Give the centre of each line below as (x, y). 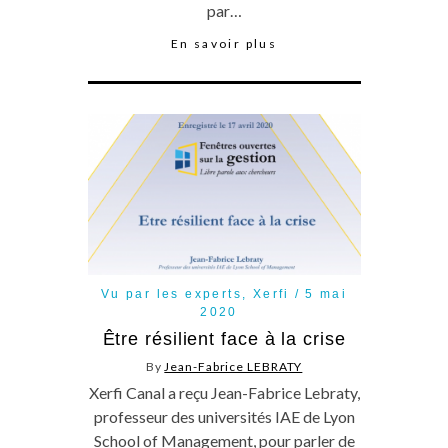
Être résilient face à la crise (224, 339)
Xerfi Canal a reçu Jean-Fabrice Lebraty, (224, 393)
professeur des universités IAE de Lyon (224, 417)
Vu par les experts (171, 294)
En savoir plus (224, 43)
